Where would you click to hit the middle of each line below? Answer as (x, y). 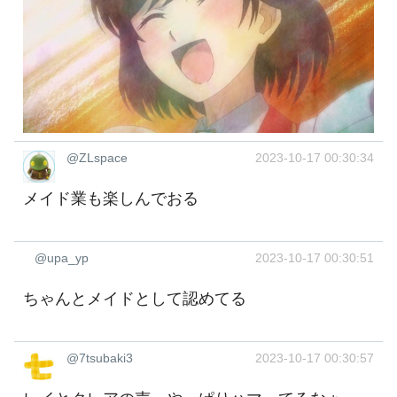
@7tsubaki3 (100, 358)
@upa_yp (62, 257)
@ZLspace (97, 157)
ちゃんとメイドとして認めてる (135, 298)
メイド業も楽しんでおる (111, 198)
